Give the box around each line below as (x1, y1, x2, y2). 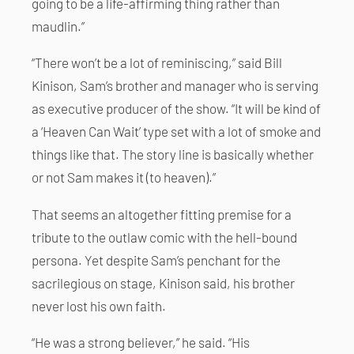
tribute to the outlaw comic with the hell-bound (32, 228, 297, 245)
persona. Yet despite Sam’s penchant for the (32, 251, 281, 268)
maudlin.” (32, 18, 85, 35)
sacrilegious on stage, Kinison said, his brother (32, 274, 295, 291)
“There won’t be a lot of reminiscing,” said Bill (32, 55, 282, 71)
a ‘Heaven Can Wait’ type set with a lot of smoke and (32, 123, 321, 140)
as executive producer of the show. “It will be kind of (32, 100, 321, 117)
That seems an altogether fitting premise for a (32, 205, 292, 222)
